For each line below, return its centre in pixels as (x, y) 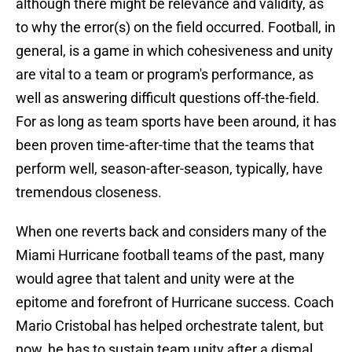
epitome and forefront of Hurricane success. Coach (175, 302)
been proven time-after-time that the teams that (165, 145)
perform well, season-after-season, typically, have (169, 169)
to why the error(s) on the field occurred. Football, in (176, 27)
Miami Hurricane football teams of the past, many (170, 255)
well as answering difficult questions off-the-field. (168, 98)
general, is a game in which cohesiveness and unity (174, 51)
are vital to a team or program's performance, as (165, 75)
